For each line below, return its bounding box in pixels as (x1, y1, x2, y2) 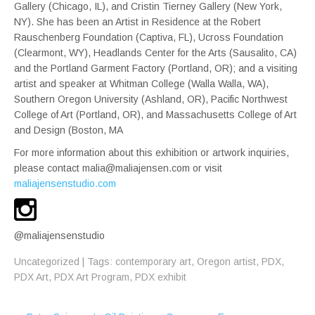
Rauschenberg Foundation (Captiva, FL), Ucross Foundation (14, 31, 283, 43)
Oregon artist (197, 255, 256, 267)
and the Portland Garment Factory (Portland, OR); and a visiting (14, 62, 297, 74)
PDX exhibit (135, 271, 186, 283)
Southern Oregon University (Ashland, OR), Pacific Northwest (14, 93, 288, 105)
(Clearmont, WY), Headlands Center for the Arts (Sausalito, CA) (14, 46, 297, 58)
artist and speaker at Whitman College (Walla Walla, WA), (14, 77, 269, 89)
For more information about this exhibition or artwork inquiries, (14, 146, 289, 158)
